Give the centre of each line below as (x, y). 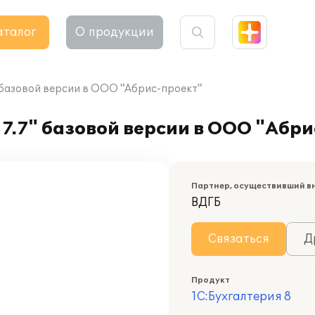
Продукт (211, 280)
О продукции (115, 32)
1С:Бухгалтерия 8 (241, 297)
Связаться (239, 239)
